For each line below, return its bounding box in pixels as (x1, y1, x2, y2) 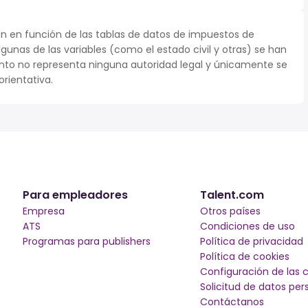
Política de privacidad (200, 234, 304, 248)
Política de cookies (200, 250, 290, 263)
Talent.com (200, 187, 265, 203)
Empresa (22, 204, 65, 218)
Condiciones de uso (200, 219, 296, 233)
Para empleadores (22, 187, 128, 203)
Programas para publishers (22, 234, 151, 248)
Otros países (200, 204, 261, 218)
